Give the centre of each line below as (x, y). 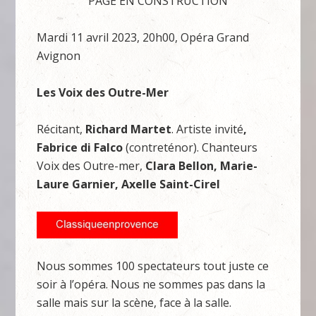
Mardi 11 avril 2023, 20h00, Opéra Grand (143, 37)
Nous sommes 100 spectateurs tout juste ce (153, 266)
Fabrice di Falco (80, 147)
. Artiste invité (208, 129)
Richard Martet (129, 129)
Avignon (59, 56)
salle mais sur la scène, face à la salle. (134, 303)
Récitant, (61, 129)
